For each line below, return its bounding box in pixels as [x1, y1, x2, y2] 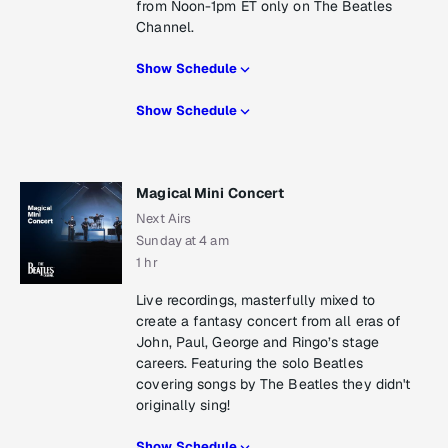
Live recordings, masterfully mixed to [136, 291, 375, 310]
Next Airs [136, 210, 192, 228]
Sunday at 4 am [136, 232, 229, 250]
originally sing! [136, 396, 230, 415]
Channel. [136, 18, 195, 37]
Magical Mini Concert [136, 184, 285, 203]
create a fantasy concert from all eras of [136, 312, 402, 331]
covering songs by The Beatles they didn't [136, 375, 411, 394]
